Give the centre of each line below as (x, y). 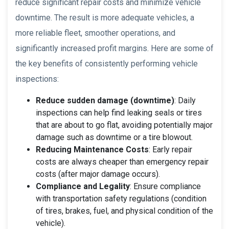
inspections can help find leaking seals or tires (119, 112)
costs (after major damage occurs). (98, 174)
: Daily (185, 100)
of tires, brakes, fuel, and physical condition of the (124, 211)
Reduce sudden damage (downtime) (105, 100)
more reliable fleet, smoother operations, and (95, 33)
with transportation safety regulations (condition (121, 198)
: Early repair (170, 149)
